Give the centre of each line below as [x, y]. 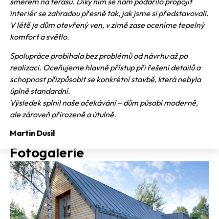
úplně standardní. [40, 91]
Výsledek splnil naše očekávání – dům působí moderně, [104, 102]
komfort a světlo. [40, 37]
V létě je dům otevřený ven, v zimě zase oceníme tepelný [107, 25]
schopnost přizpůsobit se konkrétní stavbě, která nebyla [105, 79]
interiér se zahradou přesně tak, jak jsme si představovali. [109, 13]
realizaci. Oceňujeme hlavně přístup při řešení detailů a [105, 67]
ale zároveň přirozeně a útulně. [63, 114]
